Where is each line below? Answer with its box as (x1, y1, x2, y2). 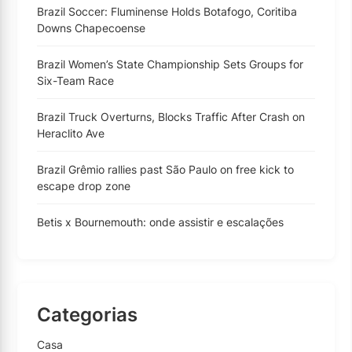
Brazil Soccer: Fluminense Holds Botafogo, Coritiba (37, 4, 297, 18)
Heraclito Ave (37, 126, 104, 140)
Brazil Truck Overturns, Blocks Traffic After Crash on (37, 109, 305, 123)
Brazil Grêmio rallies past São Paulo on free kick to (37, 162, 294, 176)
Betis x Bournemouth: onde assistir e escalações (37, 214, 284, 229)
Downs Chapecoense (37, 20, 145, 35)
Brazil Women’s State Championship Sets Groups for (37, 57, 303, 71)
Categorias (37, 302, 137, 326)
